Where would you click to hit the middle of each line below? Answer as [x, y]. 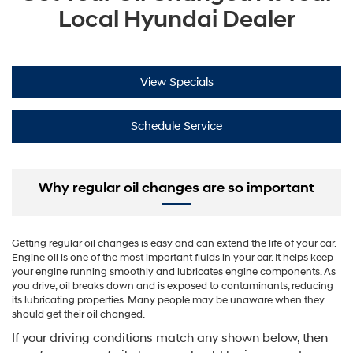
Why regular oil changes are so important [176, 188]
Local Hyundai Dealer [176, 19]
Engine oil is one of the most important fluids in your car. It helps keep [173, 257]
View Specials [176, 82]
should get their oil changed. [78, 314]
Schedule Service [176, 126]
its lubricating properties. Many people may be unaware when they [168, 300]
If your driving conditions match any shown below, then [170, 338]
